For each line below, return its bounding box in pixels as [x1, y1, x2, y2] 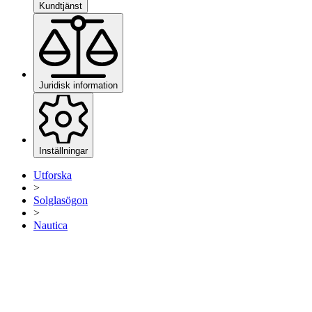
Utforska [33, 169, 72, 182]
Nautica [33, 219, 68, 232]
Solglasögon [33, 194, 88, 207]
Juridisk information [39, 80, 118, 91]
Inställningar [39, 146, 88, 157]
